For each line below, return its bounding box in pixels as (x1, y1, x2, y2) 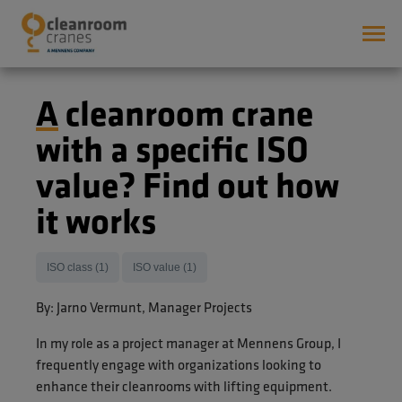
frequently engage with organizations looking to (36, 354, 321, 375)
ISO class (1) (47, 261, 109, 274)
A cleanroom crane (36, 88, 58, 136)
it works (36, 196, 156, 244)
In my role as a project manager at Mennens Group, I (36, 333, 341, 354)
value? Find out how (36, 160, 339, 208)
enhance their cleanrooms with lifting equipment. (36, 376, 332, 397)
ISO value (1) (133, 261, 197, 274)
